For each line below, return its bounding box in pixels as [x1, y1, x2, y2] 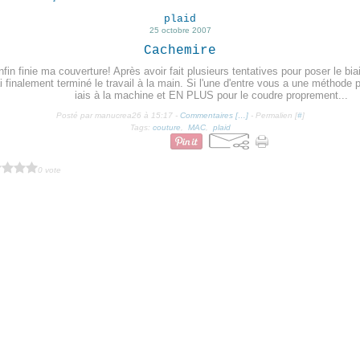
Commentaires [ [179, 111, 238, 120]
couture [152, 123, 181, 132]
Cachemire [144, 43, 216, 58]
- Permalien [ [247, 111, 297, 120]
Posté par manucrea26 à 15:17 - [55, 111, 180, 120]
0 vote [38, 165, 61, 174]
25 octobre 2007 [149, 26, 211, 35]
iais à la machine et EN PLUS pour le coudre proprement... [75, 89, 348, 101]
